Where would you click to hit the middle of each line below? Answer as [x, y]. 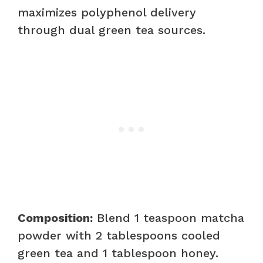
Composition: [55, 218]
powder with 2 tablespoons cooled [119, 235]
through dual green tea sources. [112, 30]
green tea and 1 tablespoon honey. [118, 253]
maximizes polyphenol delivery [107, 12]
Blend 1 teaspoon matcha [168, 218]
